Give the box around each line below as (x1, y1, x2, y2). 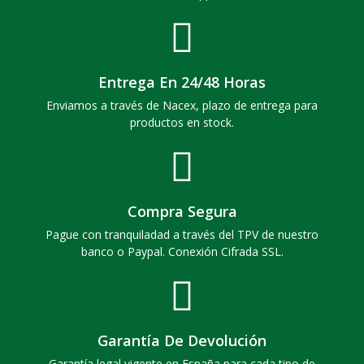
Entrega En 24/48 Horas (98, 71, 266, 92)
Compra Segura (127, 201, 237, 221)
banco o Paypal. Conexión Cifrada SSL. (80, 243, 284, 259)
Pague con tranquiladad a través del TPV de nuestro (45, 226, 318, 242)
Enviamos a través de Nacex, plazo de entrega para (46, 97, 318, 113)
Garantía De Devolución (97, 330, 266, 350)
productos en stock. (130, 114, 234, 130)
